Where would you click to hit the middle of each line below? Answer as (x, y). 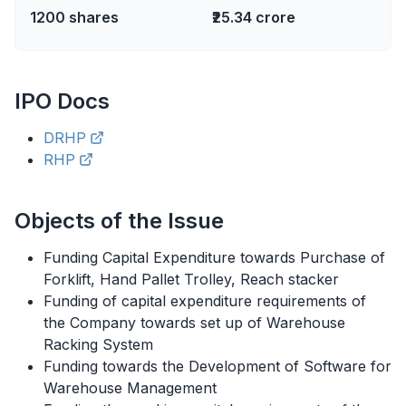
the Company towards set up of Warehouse (194, 323)
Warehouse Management (130, 388)
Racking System (98, 344)
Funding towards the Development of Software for (217, 366)
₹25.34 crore (254, 17)
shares (92, 17)
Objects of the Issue (119, 221)
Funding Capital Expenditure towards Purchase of (214, 257)
